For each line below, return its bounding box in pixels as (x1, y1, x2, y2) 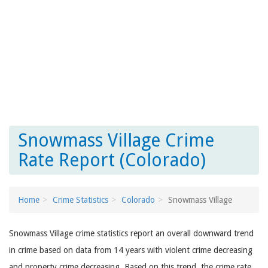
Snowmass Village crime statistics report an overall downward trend (9, 229, 254, 238)
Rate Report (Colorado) (18, 150, 206, 170)
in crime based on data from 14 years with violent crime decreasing (9, 245, 252, 255)
